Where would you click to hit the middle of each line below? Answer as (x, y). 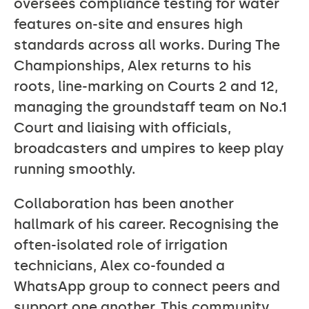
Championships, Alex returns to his (133, 66)
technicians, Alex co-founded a (119, 266)
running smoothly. (74, 169)
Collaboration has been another (124, 203)
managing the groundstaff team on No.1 (150, 107)
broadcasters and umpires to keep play (149, 148)
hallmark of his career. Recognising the (146, 224)
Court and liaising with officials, (122, 128)
